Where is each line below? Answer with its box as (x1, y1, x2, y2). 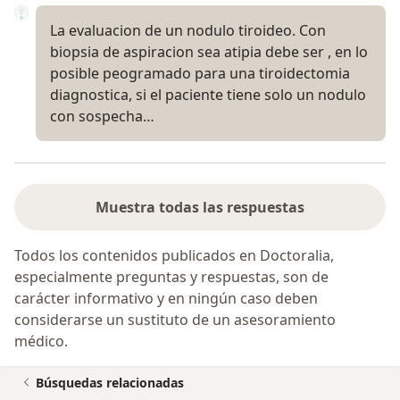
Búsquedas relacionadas (36, 374, 184, 392)
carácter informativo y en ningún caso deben (14, 288, 318, 309)
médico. (14, 331, 68, 352)
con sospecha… (50, 106, 154, 127)
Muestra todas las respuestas (96, 197, 304, 218)
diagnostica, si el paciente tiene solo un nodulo (50, 85, 366, 105)
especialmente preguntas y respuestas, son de (14, 267, 329, 287)
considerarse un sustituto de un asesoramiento (14, 310, 336, 330)
